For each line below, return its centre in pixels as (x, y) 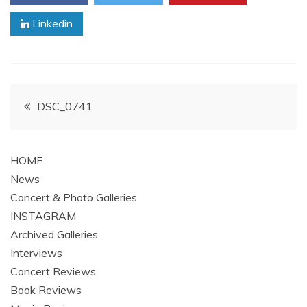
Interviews (36, 253)
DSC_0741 (65, 106)
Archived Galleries (54, 234)
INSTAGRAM (43, 216)
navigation (57, 138)
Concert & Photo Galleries (74, 197)
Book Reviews (46, 290)
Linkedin (51, 23)
